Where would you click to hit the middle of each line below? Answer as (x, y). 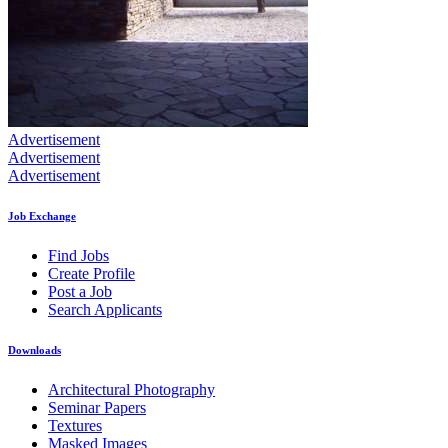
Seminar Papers (97, 408)
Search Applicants (105, 310)
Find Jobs (78, 256)
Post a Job (80, 292)
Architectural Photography (131, 390)
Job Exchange (42, 216)
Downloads (34, 350)
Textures (75, 426)
